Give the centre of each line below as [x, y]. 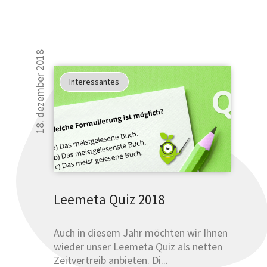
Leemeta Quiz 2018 [109, 199]
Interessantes [94, 81]
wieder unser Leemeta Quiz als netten [138, 246]
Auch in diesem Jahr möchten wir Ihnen [141, 232]
